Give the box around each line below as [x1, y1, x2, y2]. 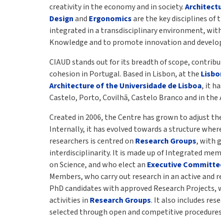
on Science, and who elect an [49, 159, 147, 170]
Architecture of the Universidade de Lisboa [49, 80, 202, 91]
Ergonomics [89, 13, 132, 24]
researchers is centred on [49, 136, 135, 147]
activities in [49, 195, 90, 206]
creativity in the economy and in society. [49, 1, 185, 12]
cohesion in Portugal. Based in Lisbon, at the [49, 69, 201, 79]
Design [49, 13, 74, 24]
